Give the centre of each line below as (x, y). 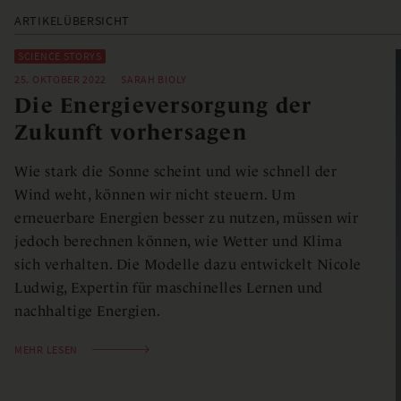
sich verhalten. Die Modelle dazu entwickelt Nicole (188, 264)
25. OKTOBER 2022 (61, 79)
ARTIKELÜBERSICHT (73, 20)
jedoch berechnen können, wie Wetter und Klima (179, 241)
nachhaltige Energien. (88, 311)
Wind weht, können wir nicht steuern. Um (155, 194)
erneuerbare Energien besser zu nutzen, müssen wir (187, 218)
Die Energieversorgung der (163, 105)
